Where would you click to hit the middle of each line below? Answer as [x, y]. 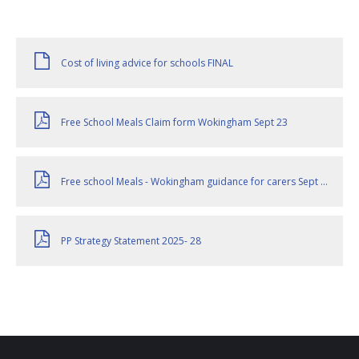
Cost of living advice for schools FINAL [147, 63]
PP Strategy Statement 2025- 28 [131, 241]
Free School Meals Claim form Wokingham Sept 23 [174, 122]
